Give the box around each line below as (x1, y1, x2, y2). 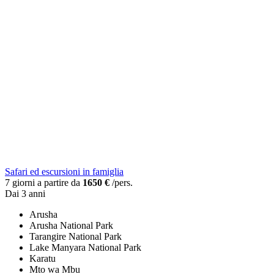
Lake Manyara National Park (29, 242, 141, 253)
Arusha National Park (29, 220, 113, 231)
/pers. (109, 177, 133, 188)
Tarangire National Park (29, 231, 122, 242)
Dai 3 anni (5, 188, 45, 199)
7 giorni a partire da (5, 177, 83, 188)
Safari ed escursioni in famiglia (5, 166, 124, 177)
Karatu (29, 253, 56, 264)
